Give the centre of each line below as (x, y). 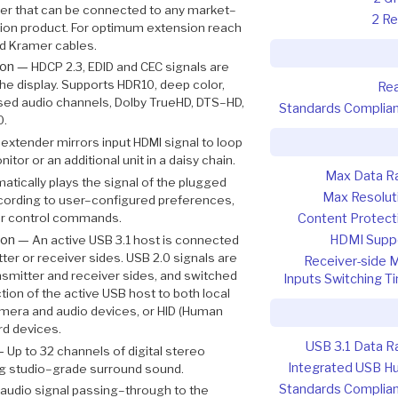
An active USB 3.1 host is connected (135, 239)
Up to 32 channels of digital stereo (106, 350)
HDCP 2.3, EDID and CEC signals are (130, 67)
